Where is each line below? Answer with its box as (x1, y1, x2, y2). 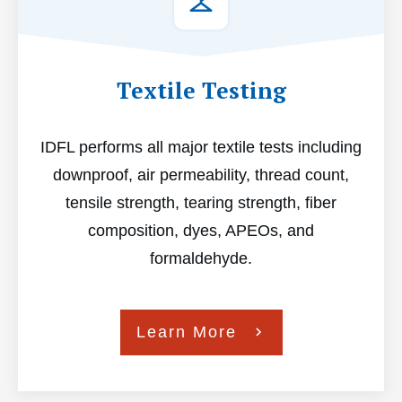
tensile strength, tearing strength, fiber (66, 193, 336, 212)
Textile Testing (116, 74, 286, 105)
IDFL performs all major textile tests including (40, 137, 362, 156)
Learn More (135, 322, 237, 341)
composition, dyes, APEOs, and (88, 221, 314, 240)
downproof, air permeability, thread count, (53, 165, 349, 184)
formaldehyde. (150, 249, 252, 267)
